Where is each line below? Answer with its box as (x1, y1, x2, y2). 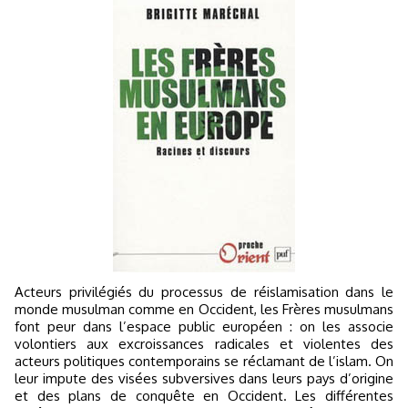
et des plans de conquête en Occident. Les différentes (15, 387, 393, 404)
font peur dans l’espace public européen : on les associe (15, 318, 393, 335)
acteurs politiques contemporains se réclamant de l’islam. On (15, 352, 393, 370)
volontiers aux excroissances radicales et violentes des (15, 335, 393, 352)
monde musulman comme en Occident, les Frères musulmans (15, 301, 393, 318)
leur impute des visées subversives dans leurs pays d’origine (15, 370, 393, 387)
